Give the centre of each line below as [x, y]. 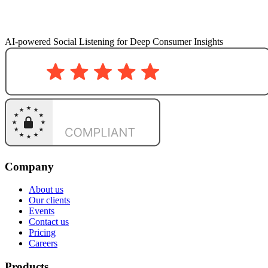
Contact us [49, 222]
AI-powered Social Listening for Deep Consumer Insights [114, 41]
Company [29, 166]
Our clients [49, 200]
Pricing [42, 233]
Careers [43, 243]
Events [42, 211]
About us [46, 190]
